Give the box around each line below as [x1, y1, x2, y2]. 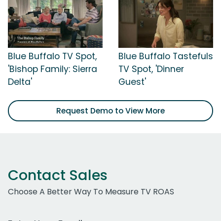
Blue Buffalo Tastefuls [118, 50, 213, 63]
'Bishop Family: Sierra [8, 63, 97, 75]
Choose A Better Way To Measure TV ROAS [8, 186, 174, 198]
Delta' [8, 76, 32, 88]
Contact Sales [8, 165, 108, 185]
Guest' [118, 76, 146, 88]
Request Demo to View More [56, 105, 165, 117]
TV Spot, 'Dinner [118, 63, 184, 75]
